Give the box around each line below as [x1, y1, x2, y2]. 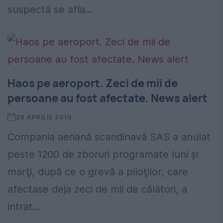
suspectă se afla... [7, 3, 93, 16]
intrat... [7, 201, 40, 213]
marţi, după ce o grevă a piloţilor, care [7, 166, 188, 178]
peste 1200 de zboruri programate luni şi [7, 148, 198, 161]
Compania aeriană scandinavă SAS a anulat [7, 131, 211, 143]
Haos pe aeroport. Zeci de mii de [7, 76, 178, 91]
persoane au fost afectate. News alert [7, 91, 208, 106]
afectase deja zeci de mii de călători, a [7, 183, 187, 196]
